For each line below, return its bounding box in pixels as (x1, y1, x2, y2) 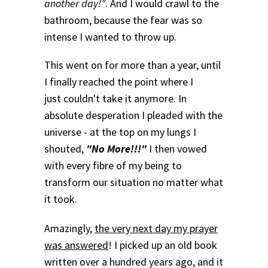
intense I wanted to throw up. (44, 29, 176, 44)
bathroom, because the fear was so (44, 13, 202, 27)
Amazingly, (44, 221, 95, 236)
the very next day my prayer (95, 221, 218, 236)
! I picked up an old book (108, 238, 217, 252)
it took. (44, 192, 77, 206)
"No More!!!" (86, 142, 147, 156)
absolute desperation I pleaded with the (44, 108, 223, 123)
